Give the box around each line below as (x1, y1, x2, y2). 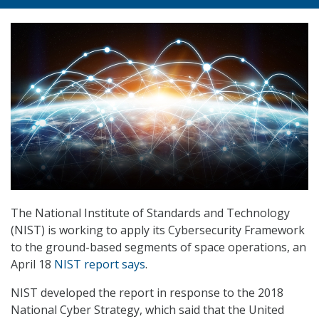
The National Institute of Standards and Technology (11, 205, 290, 221)
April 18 (11, 256, 54, 273)
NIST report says (54, 256, 145, 273)
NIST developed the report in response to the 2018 (11, 285, 283, 301)
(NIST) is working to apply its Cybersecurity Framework (11, 222, 305, 239)
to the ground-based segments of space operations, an (11, 239, 306, 256)
